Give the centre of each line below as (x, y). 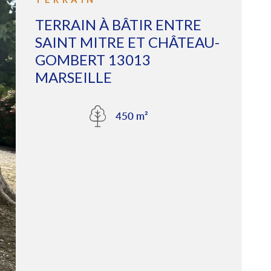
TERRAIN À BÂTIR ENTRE (118, 24)
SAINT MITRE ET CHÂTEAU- (127, 42)
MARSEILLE (73, 77)
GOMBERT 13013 (93, 59)
